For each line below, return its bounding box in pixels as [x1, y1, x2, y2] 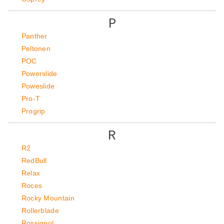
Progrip [21, 107, 45, 115]
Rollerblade [21, 206, 59, 214]
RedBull [21, 156, 47, 164]
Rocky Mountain [21, 194, 75, 202]
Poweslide [21, 82, 55, 90]
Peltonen [21, 44, 51, 52]
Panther [21, 32, 47, 40]
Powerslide [21, 69, 57, 77]
